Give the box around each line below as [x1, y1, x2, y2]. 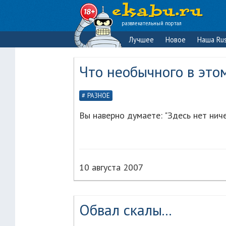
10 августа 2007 [79, 161, 143, 173]
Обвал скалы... [79, 200, 172, 219]
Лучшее [129, 35, 154, 44]
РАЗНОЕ [87, 91, 110, 100]
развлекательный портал [122, 20, 182, 27]
